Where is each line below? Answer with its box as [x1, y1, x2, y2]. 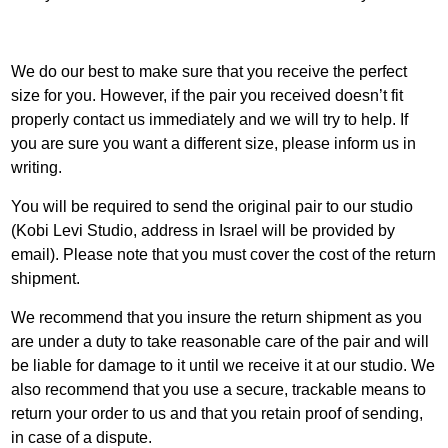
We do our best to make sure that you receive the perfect [11, 63, 408, 80]
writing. [11, 159, 63, 176]
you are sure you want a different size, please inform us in [11, 135, 417, 152]
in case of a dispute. [11, 429, 153, 446]
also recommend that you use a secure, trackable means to [11, 381, 427, 398]
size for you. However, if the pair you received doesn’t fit [11, 87, 404, 104]
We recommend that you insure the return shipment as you [11, 309, 423, 326]
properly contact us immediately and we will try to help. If [11, 111, 409, 128]
